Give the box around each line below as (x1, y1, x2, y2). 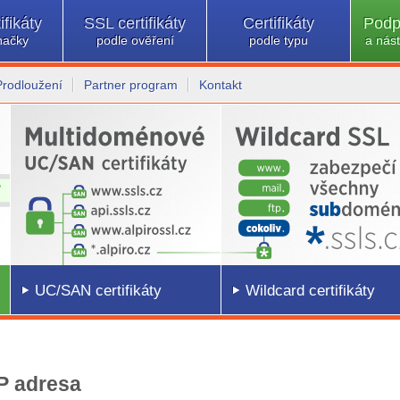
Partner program (84, 78, 178, 92)
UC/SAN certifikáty (35, 282, 162, 299)
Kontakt (199, 78, 242, 92)
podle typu (249, 33, 308, 47)
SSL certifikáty (84, 14, 186, 32)
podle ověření (96, 33, 174, 47)
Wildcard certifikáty (246, 282, 375, 299)
